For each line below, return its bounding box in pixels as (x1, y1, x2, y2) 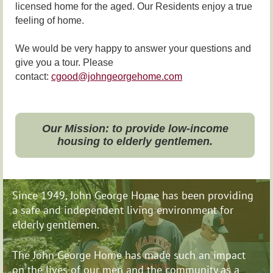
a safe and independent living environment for (12, 203, 233, 218)
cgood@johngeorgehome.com (51, 71, 182, 82)
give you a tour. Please (15, 57, 113, 68)
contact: (15, 71, 51, 82)
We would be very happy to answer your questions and (15, 43, 251, 54)
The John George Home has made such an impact (12, 247, 246, 262)
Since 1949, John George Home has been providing (12, 188, 253, 203)
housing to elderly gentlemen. (57, 135, 213, 148)
